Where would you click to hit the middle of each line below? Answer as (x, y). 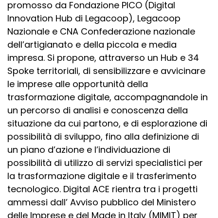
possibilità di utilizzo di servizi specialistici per (105, 163)
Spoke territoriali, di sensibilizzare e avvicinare (106, 71)
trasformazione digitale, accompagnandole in (108, 97)
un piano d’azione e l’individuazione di (89, 149)
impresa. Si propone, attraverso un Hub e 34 (103, 57)
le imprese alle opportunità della (78, 84)
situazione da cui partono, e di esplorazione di (107, 123)
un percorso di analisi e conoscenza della (98, 110)
